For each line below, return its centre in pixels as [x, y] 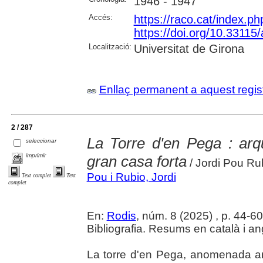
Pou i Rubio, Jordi [131, 177]
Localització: [110, 46]
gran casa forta [136, 162]
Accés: [100, 17]
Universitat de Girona [189, 48]
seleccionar [41, 140]
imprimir [36, 155]
